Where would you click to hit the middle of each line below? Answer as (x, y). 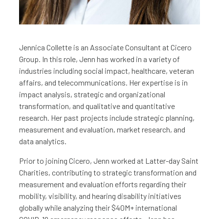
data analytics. (44, 141)
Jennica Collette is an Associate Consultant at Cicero (105, 47)
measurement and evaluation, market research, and (102, 129)
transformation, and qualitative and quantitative (97, 106)
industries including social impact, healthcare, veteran (107, 70)
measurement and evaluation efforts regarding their (103, 184)
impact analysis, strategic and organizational (92, 94)
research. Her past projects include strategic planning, (107, 117)
